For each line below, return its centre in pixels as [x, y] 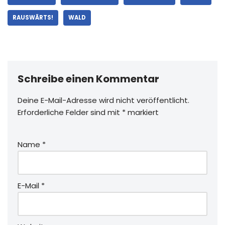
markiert [142, 112]
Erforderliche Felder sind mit [70, 112]
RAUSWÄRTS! [33, 17]
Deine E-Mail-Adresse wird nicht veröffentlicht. [103, 100]
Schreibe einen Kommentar [88, 79]
